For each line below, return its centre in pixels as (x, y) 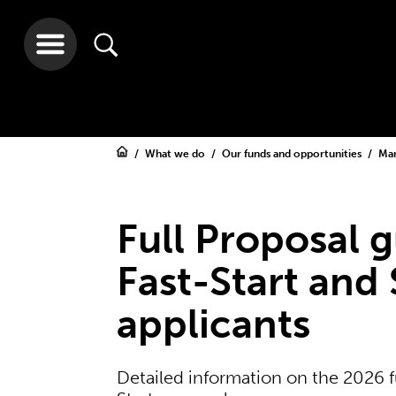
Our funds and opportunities (293, 154)
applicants (213, 324)
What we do (176, 154)
